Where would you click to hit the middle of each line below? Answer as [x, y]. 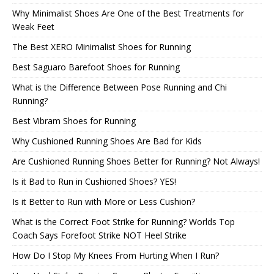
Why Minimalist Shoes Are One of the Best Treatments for [128, 13]
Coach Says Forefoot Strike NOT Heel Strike [99, 235]
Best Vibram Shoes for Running [74, 121]
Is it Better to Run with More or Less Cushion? [104, 202]
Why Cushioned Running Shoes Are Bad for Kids [107, 141]
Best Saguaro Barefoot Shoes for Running [96, 67]
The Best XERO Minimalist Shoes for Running [102, 47]
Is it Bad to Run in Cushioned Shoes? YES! [94, 182]
